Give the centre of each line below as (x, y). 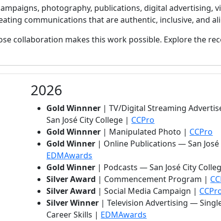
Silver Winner (73, 203)
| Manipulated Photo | (145, 131)
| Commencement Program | (153, 179)
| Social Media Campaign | (148, 191)
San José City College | (89, 120)
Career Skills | (74, 214)
